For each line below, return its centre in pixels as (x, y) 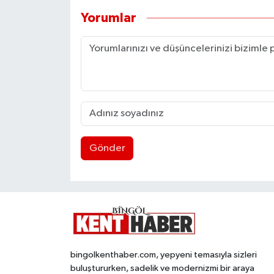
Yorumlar (108, 18)
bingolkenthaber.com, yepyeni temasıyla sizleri (163, 254)
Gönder (107, 149)
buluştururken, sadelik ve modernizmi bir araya (162, 268)
